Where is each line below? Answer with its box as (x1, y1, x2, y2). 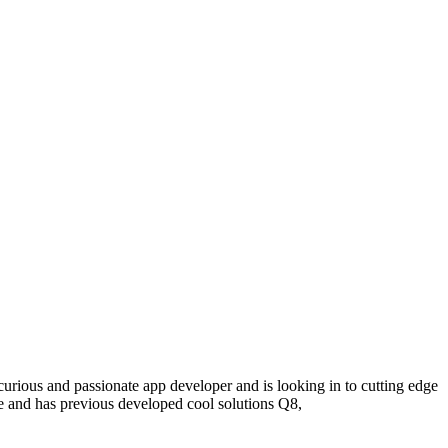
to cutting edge (345, 377, 438, 395)
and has (4, 395, 56, 413)
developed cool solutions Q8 (114, 395, 298, 413)
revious (68, 395, 114, 413)
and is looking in (232, 377, 345, 395)
